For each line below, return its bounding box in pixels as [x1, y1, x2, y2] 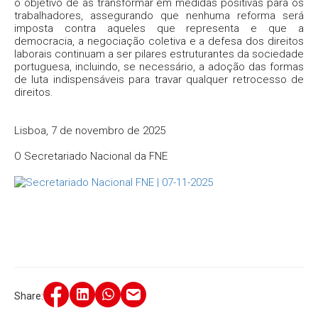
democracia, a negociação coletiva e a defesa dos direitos [14, 34, 304, 48]
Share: [14, 290, 43, 302]
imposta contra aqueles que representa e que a [14, 21, 304, 35]
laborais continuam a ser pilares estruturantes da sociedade [14, 47, 304, 60]
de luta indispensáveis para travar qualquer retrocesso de [14, 72, 304, 86]
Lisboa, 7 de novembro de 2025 [14, 124, 165, 137]
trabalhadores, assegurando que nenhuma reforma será [14, 9, 304, 22]
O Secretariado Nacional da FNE [14, 149, 168, 163]
